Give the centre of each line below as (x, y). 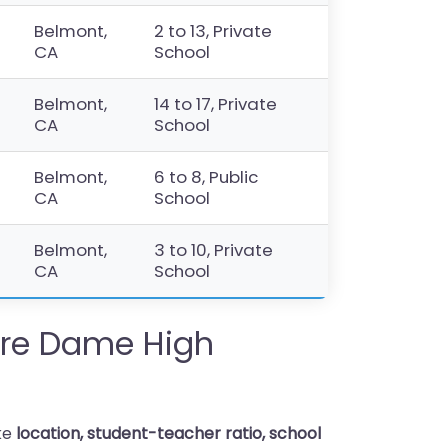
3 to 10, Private (214, 250)
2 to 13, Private (213, 31)
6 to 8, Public (206, 177)
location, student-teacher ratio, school (169, 433)
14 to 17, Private (216, 104)
